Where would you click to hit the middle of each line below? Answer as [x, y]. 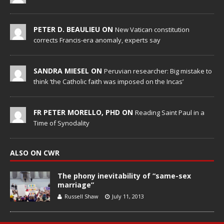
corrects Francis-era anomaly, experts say [97, 40]
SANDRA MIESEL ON [69, 71]
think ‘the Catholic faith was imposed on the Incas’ [108, 82]
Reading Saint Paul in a [170, 113]
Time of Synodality [61, 123]
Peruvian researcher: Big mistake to [158, 71]
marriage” [76, 185]
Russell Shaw [81, 196]
